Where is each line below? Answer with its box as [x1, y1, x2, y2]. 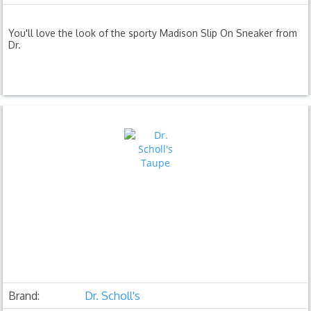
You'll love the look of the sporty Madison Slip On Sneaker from [8, 26, 298, 39]
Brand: [8, 288, 40, 303]
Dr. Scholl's [85, 288, 141, 303]
